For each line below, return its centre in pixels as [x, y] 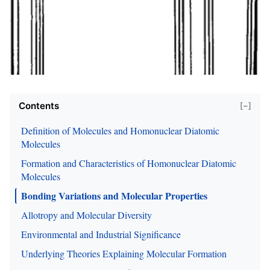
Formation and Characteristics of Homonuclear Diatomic [129, 163]
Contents [39, 105]
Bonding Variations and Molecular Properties [114, 195]
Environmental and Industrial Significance [101, 234]
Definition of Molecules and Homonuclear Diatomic [120, 130]
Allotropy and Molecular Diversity [86, 215]
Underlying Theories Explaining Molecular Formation [124, 253]
